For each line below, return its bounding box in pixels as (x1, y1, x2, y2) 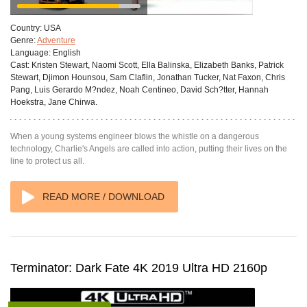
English (51, 48, 81, 58)
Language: (10, 48, 51, 58)
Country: (10, 23, 42, 33)
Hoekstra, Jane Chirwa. (10, 97, 97, 107)
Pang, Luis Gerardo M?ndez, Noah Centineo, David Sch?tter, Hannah (10, 85, 269, 95)
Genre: (10, 36, 36, 45)
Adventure (37, 36, 75, 45)
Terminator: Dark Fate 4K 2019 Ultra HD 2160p (10, 261, 267, 275)
